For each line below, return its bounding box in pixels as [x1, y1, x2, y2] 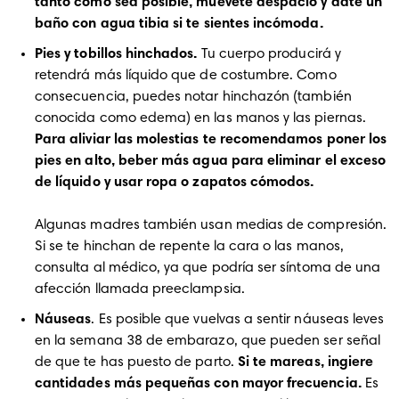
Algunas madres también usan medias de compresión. [35, 218, 387, 232]
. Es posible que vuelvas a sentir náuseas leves [91, 313, 385, 327]
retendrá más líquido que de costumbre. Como [35, 69, 337, 83]
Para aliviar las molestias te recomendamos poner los [35, 133, 387, 147]
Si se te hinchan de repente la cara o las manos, [35, 240, 344, 254]
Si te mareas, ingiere [237, 355, 374, 370]
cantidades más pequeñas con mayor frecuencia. [35, 377, 362, 391]
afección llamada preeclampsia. [35, 282, 245, 297]
